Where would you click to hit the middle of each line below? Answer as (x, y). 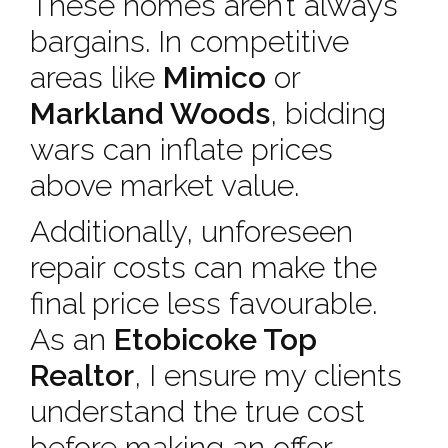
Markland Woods (150, 113)
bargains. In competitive (189, 41)
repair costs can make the (203, 267)
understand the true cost (197, 411)
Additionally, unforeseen (191, 231)
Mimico (214, 77)
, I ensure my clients (268, 375)
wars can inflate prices (181, 149)
